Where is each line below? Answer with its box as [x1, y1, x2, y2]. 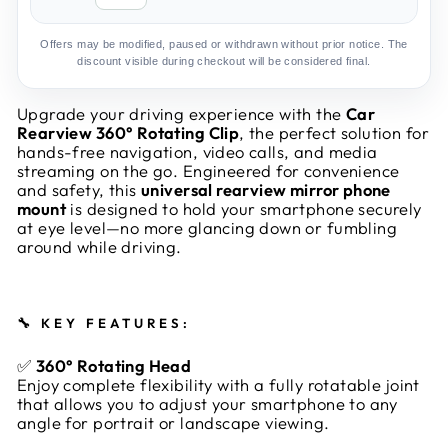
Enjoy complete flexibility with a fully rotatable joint [17, 374, 420, 396]
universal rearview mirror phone [141, 179, 391, 201]
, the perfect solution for [239, 122, 429, 144]
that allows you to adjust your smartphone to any [17, 393, 398, 415]
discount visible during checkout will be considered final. [77, 55, 371, 68]
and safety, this [17, 179, 142, 201]
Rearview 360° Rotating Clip [17, 122, 240, 144]
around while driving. [17, 236, 182, 258]
